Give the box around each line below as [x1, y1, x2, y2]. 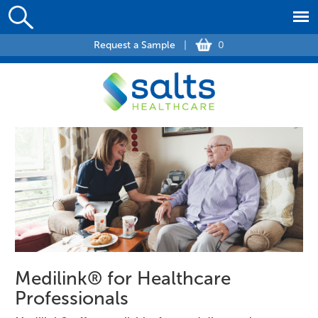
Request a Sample [94, 40, 175, 50]
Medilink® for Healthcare [15, 268, 231, 288]
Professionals [15, 287, 128, 308]
